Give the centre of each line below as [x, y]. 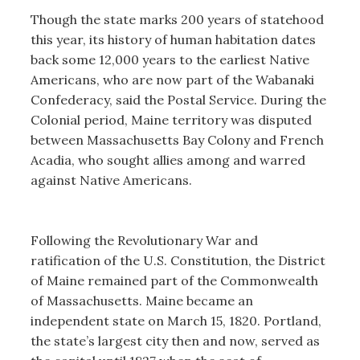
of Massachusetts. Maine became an [141, 301]
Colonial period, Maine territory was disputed [171, 120]
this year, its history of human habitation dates [173, 40]
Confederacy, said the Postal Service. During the [178, 100]
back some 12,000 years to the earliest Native [170, 60]
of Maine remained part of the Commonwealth [174, 281]
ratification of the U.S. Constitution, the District [178, 261]
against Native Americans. [112, 180]
